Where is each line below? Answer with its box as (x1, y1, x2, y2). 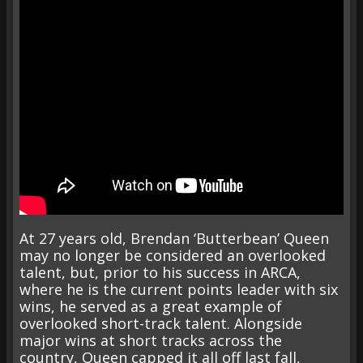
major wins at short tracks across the (19, 330, 282, 350)
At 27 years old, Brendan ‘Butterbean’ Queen (19, 228, 329, 248)
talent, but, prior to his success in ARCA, (19, 262, 301, 282)
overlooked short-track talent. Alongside (19, 313, 302, 333)
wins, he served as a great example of (19, 296, 282, 316)
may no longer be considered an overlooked (19, 245, 326, 265)
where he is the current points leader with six (19, 279, 338, 299)
